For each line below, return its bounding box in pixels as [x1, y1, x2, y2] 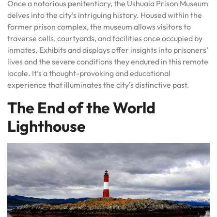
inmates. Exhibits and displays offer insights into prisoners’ [7, 45, 208, 55]
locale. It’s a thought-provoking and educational [7, 68, 170, 78]
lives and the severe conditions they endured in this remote [7, 56, 208, 66]
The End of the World [7, 97, 155, 117]
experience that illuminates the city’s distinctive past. [7, 79, 189, 90]
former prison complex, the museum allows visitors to [7, 21, 191, 31]
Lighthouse [7, 116, 86, 136]
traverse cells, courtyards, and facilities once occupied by [7, 33, 202, 43]
